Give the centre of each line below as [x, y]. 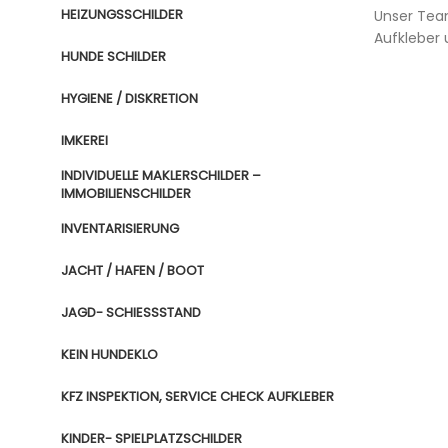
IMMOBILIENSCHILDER [126, 193]
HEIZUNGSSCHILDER [122, 14]
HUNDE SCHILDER [113, 56]
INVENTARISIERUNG [120, 228]
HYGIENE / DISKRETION [129, 98]
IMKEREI [84, 140]
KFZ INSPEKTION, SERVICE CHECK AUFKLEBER [197, 396]
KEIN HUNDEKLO [109, 354]
